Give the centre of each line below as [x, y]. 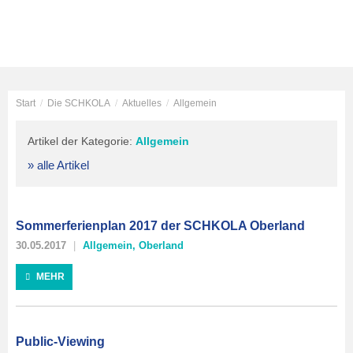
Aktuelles [142, 103]
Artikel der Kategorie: [82, 141]
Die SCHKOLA [79, 103]
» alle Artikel [58, 165]
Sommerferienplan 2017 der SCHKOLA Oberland [160, 226]
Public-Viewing [60, 342]
